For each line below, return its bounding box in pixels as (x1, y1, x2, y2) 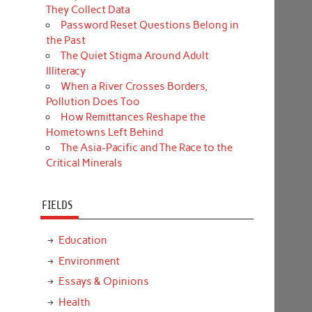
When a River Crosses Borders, (60, 79, 208, 93)
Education (58, 234, 107, 247)
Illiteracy (45, 64, 86, 77)
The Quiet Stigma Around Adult (60, 49, 209, 62)
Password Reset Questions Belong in (60, 18, 239, 31)
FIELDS (41, 198, 72, 212)
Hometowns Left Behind (45, 125, 163, 139)
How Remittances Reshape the (60, 110, 205, 123)
